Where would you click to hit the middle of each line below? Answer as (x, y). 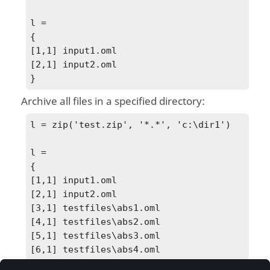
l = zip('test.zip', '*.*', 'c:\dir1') (131, 124)
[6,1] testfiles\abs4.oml (96, 249)
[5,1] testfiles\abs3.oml (96, 235)
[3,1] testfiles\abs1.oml (96, 207)
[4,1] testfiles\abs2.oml (96, 221)
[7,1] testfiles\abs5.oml (96, 263)
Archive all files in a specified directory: (113, 102)
